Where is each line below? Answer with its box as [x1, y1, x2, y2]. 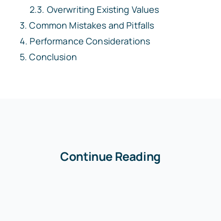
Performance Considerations [30, 35, 150, 47]
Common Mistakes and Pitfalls [29, 19, 154, 31]
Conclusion [29, 50, 77, 63]
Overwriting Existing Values [46, 3, 159, 15]
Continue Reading [60, 147, 161, 164]
